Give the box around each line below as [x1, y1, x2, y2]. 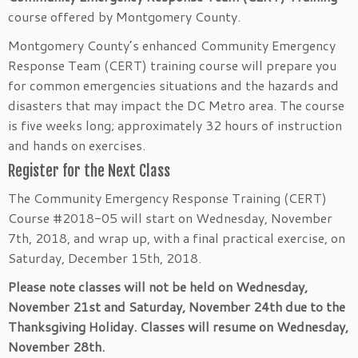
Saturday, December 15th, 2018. [8, 249, 201, 267]
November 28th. [8, 337, 105, 356]
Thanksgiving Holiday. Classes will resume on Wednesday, [8, 317, 348, 336]
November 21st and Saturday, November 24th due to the [8, 297, 345, 316]
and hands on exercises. [8, 136, 145, 154]
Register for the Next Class [8, 161, 170, 181]
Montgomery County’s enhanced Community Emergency [8, 36, 336, 54]
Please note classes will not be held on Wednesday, [8, 277, 308, 296]
